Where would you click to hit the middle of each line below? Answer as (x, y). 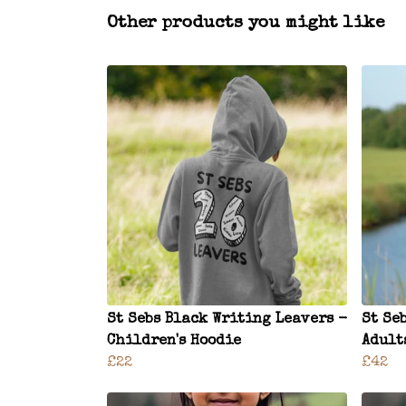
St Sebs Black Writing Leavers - (227, 320)
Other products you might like (246, 24)
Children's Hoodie (174, 342)
